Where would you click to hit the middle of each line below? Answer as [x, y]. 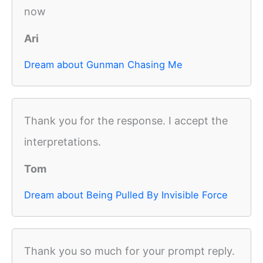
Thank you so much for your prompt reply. [129, 251]
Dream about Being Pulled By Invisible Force [126, 195]
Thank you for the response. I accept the [126, 121]
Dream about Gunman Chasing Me [103, 65]
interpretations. [63, 142]
